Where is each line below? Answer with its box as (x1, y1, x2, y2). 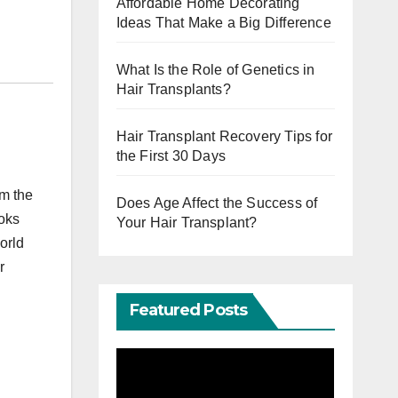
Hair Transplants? (115, 82, 231, 97)
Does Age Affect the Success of (115, 195, 318, 211)
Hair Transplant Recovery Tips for (115, 129, 333, 144)
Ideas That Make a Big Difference (115, 15, 331, 30)
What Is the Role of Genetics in (115, 62, 315, 77)
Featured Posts (129, 300, 247, 320)
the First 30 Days (115, 148, 226, 163)
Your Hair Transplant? (115, 215, 258, 230)
